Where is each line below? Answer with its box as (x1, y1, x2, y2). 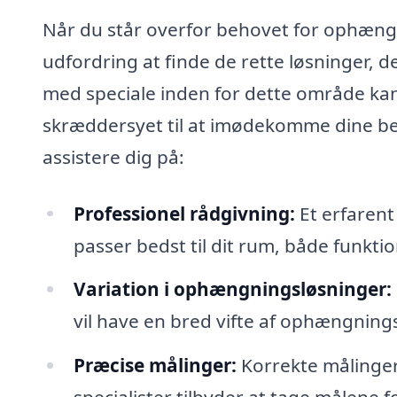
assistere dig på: (43, 144, 184, 169)
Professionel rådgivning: (73, 200, 295, 226)
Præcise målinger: (73, 353, 237, 378)
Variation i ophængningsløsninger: (73, 276, 392, 302)
